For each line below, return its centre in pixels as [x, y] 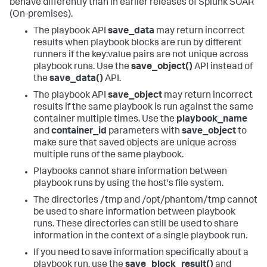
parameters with [144, 132]
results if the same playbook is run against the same [143, 108]
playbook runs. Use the [82, 67]
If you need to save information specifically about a [141, 253]
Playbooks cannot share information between [130, 172]
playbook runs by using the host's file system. [128, 184]
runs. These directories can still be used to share [136, 225]
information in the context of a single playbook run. [140, 237]
